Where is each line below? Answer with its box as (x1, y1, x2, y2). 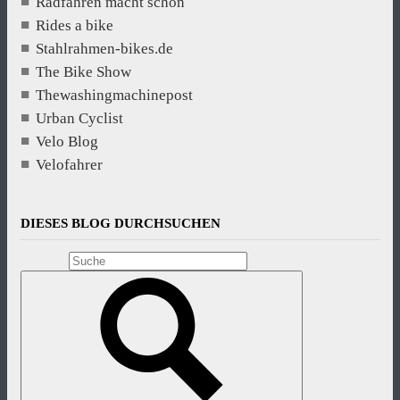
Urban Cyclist (36, 109, 123, 127)
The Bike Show (36, 62, 131, 80)
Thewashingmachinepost (36, 86, 193, 104)
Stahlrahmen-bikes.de (36, 39, 173, 57)
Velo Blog (36, 132, 98, 150)
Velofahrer (36, 155, 103, 173)
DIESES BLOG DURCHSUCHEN (21, 215, 221, 230)
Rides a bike (36, 16, 113, 34)
